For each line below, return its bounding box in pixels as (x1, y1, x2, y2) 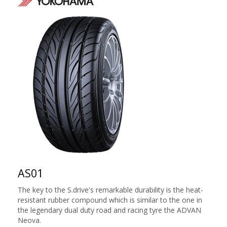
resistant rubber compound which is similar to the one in (18, 195, 202, 205)
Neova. (18, 215, 41, 225)
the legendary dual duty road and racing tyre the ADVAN (18, 205, 201, 215)
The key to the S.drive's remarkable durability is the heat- (18, 185, 203, 195)
